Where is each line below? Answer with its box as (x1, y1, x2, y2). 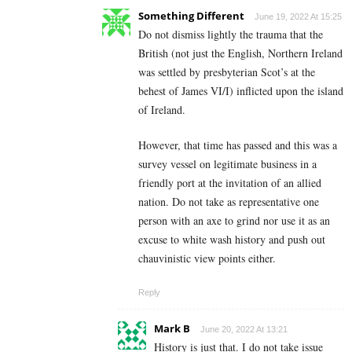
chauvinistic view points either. (138, 250, 276, 266)
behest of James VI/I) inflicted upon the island (138, 82, 343, 98)
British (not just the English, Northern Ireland (138, 45, 343, 60)
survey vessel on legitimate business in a (138, 156, 317, 171)
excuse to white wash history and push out (138, 231, 325, 247)
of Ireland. (138, 101, 185, 117)
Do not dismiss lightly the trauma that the (138, 26, 323, 42)
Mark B (154, 321, 190, 335)
